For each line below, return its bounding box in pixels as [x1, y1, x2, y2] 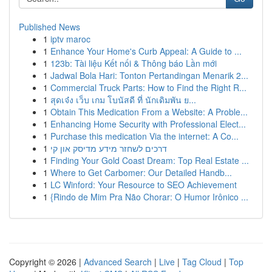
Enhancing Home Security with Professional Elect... [50, 118, 246, 130]
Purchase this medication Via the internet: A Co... [50, 130, 239, 142]
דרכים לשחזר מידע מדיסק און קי [50, 142, 167, 154]
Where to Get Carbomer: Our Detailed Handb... [50, 166, 232, 178]
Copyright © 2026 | [9, 256, 84, 268]
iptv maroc [50, 33, 90, 45]
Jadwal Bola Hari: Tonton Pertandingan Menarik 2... [50, 69, 248, 81]
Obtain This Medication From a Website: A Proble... [50, 106, 248, 118]
